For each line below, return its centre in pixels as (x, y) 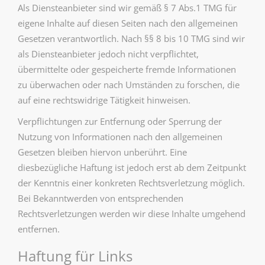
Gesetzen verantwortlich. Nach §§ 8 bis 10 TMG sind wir (131, 38)
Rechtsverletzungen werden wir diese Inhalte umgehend (132, 214)
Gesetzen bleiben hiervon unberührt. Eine (102, 152)
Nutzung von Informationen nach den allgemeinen (120, 137)
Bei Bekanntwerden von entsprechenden (101, 198)
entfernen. (39, 229)
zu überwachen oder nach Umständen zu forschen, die (129, 85)
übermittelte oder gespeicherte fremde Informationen (127, 69)
